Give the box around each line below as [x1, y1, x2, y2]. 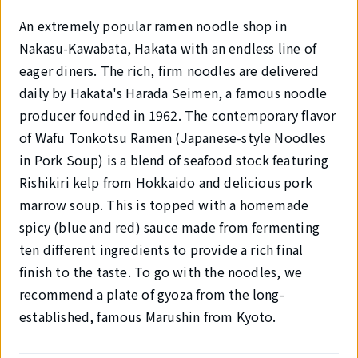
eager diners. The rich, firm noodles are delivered [19, 61, 320, 80]
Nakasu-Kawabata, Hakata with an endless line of [19, 38, 317, 58]
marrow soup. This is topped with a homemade [19, 195, 309, 214]
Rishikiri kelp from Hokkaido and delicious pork [19, 173, 313, 192]
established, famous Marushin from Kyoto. [19, 307, 276, 326]
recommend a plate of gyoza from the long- [19, 284, 284, 304]
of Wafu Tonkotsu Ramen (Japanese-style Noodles [19, 128, 326, 147]
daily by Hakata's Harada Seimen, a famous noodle [19, 83, 328, 102]
